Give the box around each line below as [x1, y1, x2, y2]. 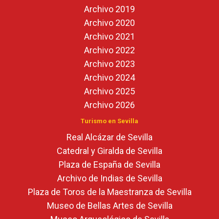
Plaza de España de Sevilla [59, 159, 160, 170]
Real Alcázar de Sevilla [66, 131, 153, 142]
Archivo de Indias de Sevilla [57, 173, 162, 183]
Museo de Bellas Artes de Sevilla [46, 200, 173, 211]
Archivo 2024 [84, 72, 135, 83]
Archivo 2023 [84, 58, 135, 69]
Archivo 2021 [84, 31, 135, 42]
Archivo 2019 [84, 3, 135, 14]
